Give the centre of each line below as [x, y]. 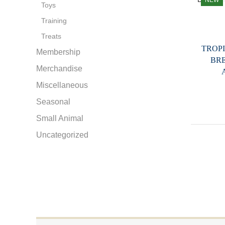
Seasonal [53, 102]
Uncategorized [62, 135]
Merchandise [59, 69]
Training [54, 21]
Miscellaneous [62, 85]
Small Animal [60, 119]
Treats [51, 36]
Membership [58, 52]
